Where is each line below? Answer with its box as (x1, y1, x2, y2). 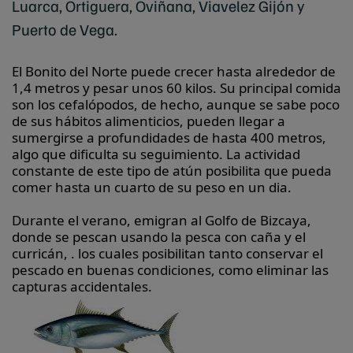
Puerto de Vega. (12, 19, 117, 39)
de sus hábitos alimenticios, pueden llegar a (12, 112, 285, 130)
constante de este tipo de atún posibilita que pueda (12, 162, 332, 180)
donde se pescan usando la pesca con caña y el (12, 228, 306, 246)
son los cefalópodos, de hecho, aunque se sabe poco (12, 95, 340, 113)
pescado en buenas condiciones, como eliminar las (12, 261, 329, 279)
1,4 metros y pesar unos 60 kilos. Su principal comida (12, 79, 341, 97)
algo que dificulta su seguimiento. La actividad (12, 145, 300, 163)
